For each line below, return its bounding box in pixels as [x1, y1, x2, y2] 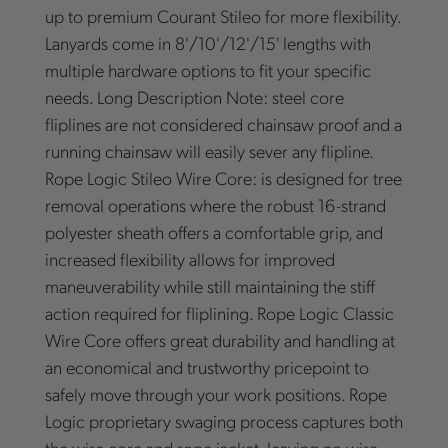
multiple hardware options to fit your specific [44, 58, 371, 82]
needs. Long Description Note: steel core [44, 85, 344, 109]
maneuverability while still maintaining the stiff [44, 274, 375, 298]
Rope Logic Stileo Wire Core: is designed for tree [44, 166, 402, 190]
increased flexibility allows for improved [44, 247, 335, 271]
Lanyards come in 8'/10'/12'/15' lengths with [44, 31, 371, 55]
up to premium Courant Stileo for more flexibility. [44, 4, 401, 28]
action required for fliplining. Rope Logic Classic [44, 301, 394, 325]
